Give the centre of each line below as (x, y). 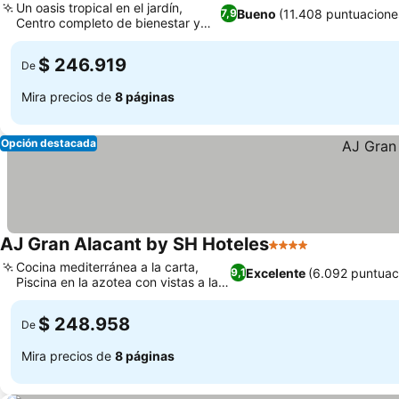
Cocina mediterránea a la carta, (107, 267)
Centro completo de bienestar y (108, 23)
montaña (41, 297)
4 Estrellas (303, 254)
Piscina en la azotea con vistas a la (117, 282)
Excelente (276, 273)
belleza (37, 38)
